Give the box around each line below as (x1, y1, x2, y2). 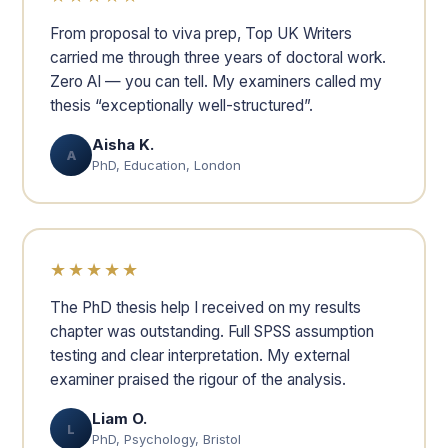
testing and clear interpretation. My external (50, 346, 350, 365)
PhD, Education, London (92, 157, 241, 173)
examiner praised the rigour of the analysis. (50, 370, 346, 389)
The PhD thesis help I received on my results (50, 298, 361, 317)
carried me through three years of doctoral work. (50, 48, 386, 67)
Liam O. (92, 409, 147, 428)
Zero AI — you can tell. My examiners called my (50, 72, 382, 91)
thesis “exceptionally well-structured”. (50, 96, 313, 115)
